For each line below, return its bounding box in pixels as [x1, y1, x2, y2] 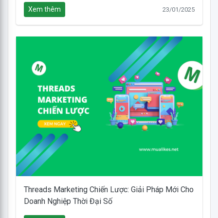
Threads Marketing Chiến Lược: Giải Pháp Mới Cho [23, 185, 194, 195]
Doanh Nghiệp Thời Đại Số [23, 197, 112, 206]
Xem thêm [28, 5, 61, 13]
